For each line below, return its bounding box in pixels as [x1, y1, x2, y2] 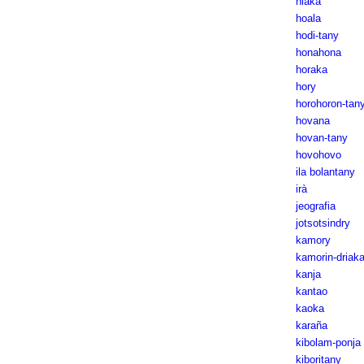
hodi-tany [295, 29, 339, 41]
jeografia [295, 200, 336, 212]
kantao [295, 285, 327, 297]
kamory [295, 234, 331, 246]
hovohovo [295, 149, 341, 161]
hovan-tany [295, 132, 348, 144]
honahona [295, 46, 341, 58]
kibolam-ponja [295, 336, 361, 349]
